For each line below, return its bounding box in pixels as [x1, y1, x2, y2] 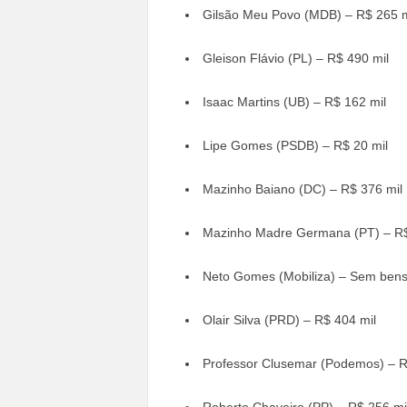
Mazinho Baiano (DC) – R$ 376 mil [202, 181, 402, 196]
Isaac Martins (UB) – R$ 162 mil [202, 94, 386, 109]
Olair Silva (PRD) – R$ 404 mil [202, 312, 376, 327]
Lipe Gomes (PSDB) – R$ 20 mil [202, 137, 388, 153]
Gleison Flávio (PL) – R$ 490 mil [202, 50, 389, 65]
